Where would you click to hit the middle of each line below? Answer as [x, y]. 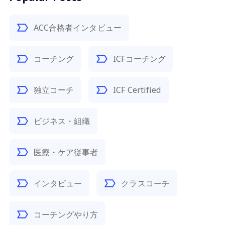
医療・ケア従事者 [66, 152]
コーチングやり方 [66, 214]
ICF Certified [137, 90]
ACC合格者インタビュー [77, 28]
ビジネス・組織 [62, 121]
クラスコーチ [145, 183]
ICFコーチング [140, 59]
